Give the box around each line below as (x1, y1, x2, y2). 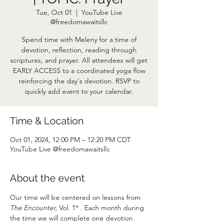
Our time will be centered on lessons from (10, 193, 143, 202)
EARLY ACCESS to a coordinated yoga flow (12, 66, 146, 75)
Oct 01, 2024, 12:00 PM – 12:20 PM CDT (10, 135, 131, 144)
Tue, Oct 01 (36, 8, 72, 17)
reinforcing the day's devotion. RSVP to (18, 76, 140, 85)
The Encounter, (10, 203, 57, 212)
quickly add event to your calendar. (25, 87, 133, 96)
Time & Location (10, 115, 84, 127)
